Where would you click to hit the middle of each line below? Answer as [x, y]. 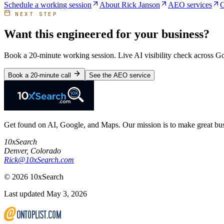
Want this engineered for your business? [107, 34]
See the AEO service [120, 75]
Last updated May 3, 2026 [45, 194]
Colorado [46, 151]
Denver [15, 151]
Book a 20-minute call [40, 75]
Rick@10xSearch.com [39, 160]
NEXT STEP [34, 14]
